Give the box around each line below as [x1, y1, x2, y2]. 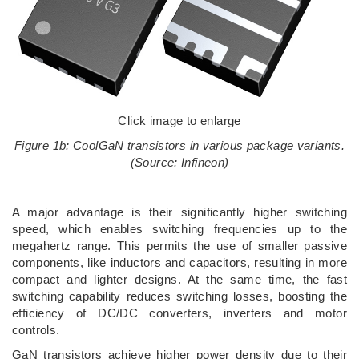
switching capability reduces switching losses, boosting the [12, 289, 347, 303]
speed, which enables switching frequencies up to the [12, 222, 347, 236]
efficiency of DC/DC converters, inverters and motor [12, 306, 347, 320]
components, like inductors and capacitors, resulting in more [12, 256, 347, 269]
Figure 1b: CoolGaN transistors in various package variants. [14, 139, 345, 152]
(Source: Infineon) [130, 155, 229, 169]
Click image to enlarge [118, 114, 241, 127]
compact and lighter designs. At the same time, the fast [12, 272, 347, 286]
